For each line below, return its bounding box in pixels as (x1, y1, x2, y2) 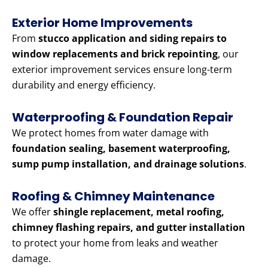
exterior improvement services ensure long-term (12, 63, 232, 77)
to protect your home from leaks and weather (12, 236, 218, 250)
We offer (12, 205, 53, 219)
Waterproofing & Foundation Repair (12, 109, 233, 126)
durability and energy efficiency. (12, 78, 156, 92)
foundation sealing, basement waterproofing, (12, 142, 230, 156)
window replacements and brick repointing (12, 47, 218, 61)
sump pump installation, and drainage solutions (12, 157, 244, 171)
